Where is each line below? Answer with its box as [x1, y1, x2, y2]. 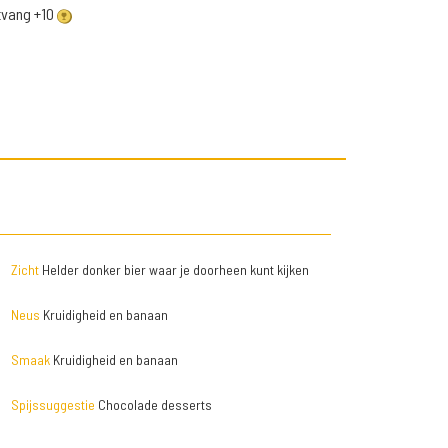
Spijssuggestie [10, 396, 95, 414]
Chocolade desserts [94, 396, 212, 414]
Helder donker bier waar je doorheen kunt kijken [38, 261, 309, 279]
